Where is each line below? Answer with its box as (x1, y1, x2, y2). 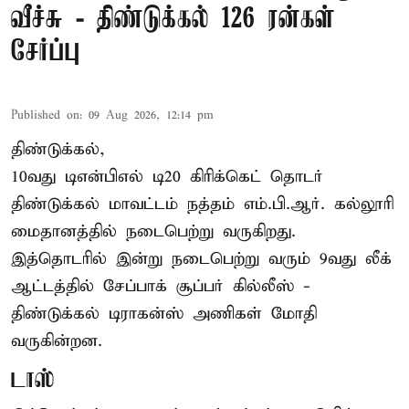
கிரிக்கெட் (190, 165, 270, 187)
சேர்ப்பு (11, 36, 80, 68)
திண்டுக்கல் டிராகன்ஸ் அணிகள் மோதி (11, 302, 317, 324)
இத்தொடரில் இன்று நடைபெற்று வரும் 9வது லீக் (11, 247, 392, 269)
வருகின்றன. (11, 330, 102, 351)
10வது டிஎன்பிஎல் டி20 (11, 165, 190, 187)
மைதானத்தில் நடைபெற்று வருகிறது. (11, 220, 296, 242)
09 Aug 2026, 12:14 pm (89, 107, 214, 123)
